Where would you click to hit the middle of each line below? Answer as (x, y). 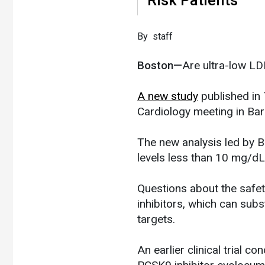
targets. (156, 219)
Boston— (160, 65)
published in (231, 96)
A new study (168, 96)
